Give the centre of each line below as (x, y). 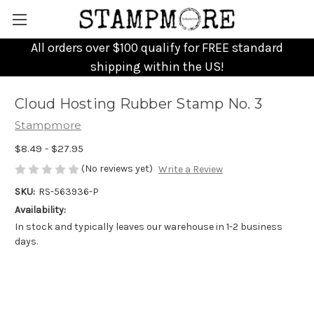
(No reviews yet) (117, 168)
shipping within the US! (157, 67)
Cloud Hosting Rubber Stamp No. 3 (138, 104)
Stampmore (48, 125)
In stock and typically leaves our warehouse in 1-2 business (149, 227)
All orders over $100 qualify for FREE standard (157, 48)
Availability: (40, 210)
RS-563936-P (68, 192)
